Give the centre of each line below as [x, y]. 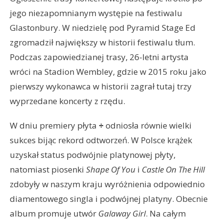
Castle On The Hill [173, 169]
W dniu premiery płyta [54, 125]
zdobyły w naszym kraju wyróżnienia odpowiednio [107, 184]
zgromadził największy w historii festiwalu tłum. [102, 42]
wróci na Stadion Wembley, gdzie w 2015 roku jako [108, 71]
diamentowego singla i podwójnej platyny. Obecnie [109, 198]
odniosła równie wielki [148, 125]
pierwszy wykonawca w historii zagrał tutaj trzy [101, 86]
